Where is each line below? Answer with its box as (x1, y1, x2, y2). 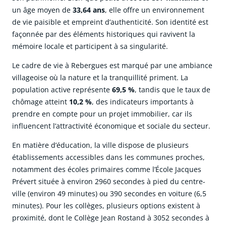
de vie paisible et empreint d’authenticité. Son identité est (12, 17, 208, 27)
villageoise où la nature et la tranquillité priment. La (12, 73, 188, 83)
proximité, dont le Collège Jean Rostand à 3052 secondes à (12, 213, 209, 223)
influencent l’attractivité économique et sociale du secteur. (12, 121, 210, 131)
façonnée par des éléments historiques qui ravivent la (12, 29, 195, 39)
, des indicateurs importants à (92, 97, 194, 107)
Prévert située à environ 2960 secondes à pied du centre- (12, 177, 205, 187)
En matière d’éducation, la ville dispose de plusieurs (12, 140, 189, 150)
